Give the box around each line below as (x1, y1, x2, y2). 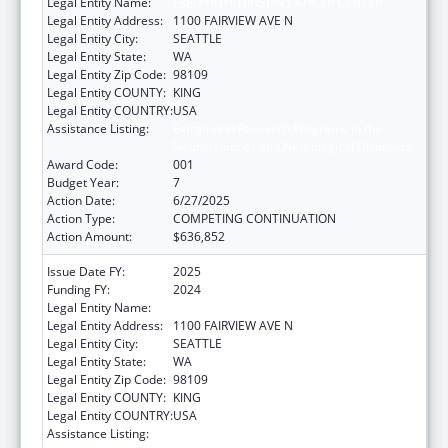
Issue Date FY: (47, 262, 125, 280)
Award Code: (47, 155, 118, 173)
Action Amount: (47, 227, 132, 245)
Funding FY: (47, 280, 110, 298)
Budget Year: (47, 173, 119, 191)
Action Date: (47, 191, 115, 209)
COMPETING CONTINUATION (173, 209, 336, 227)
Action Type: (47, 209, 115, 227)
